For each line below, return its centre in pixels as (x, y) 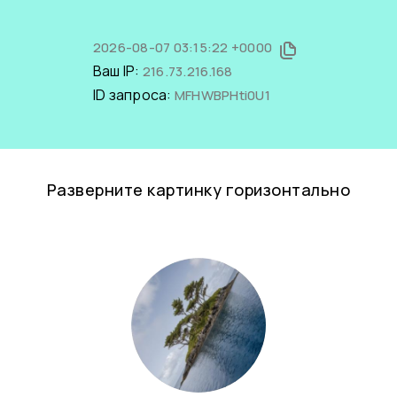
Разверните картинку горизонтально (198, 190)
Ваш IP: (117, 71)
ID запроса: (133, 95)
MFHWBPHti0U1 (222, 95)
